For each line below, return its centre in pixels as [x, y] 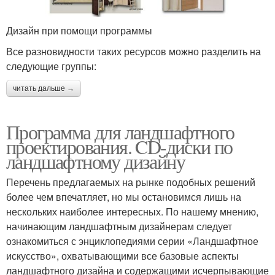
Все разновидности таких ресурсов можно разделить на [134, 52]
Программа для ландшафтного [120, 132]
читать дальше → [44, 89]
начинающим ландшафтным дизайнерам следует [119, 227]
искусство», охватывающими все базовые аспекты [122, 256]
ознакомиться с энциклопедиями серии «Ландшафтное [132, 241]
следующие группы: [51, 66]
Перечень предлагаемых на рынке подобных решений [131, 182]
